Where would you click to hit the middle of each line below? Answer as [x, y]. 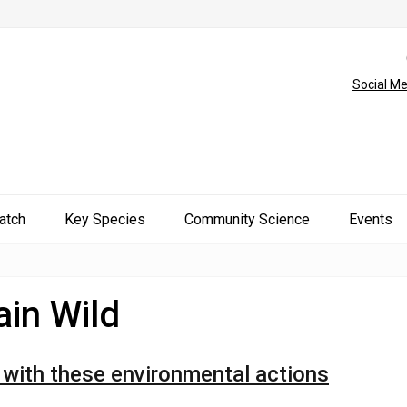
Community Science [247, 219]
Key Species [105, 219]
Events [371, 219]
